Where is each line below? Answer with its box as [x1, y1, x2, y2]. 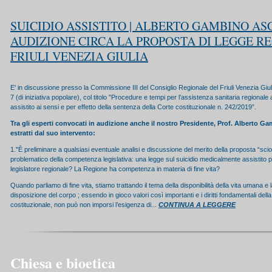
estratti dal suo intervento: [10, 129, 95, 137]
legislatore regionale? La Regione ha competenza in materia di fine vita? [10, 165, 220, 172]
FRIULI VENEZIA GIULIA [10, 48, 148, 64]
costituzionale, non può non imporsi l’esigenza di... [10, 201, 158, 208]
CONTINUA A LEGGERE [158, 201, 236, 208]
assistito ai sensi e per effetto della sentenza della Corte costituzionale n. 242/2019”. [10, 103, 256, 110]
